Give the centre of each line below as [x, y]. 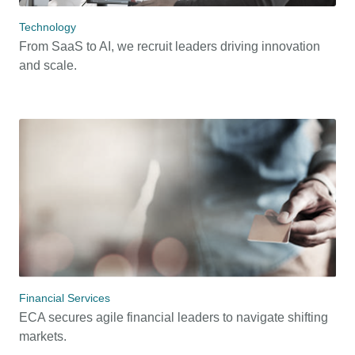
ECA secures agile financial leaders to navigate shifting [174, 318]
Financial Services [65, 298]
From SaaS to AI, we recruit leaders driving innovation [170, 47]
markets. [43, 337]
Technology [48, 27]
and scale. [48, 66]
